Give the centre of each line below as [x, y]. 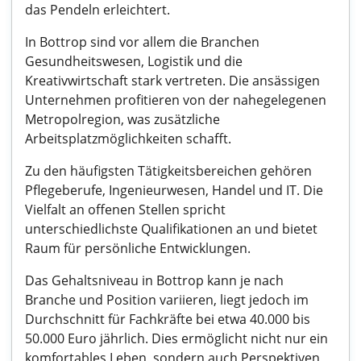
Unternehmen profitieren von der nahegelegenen [176, 100]
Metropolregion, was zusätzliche [122, 119]
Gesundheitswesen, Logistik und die [134, 61]
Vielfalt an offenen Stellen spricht [125, 210]
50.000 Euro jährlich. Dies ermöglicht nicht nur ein [176, 338]
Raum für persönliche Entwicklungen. [138, 248]
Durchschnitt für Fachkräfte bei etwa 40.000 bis [168, 319]
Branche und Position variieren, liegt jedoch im [167, 300]
